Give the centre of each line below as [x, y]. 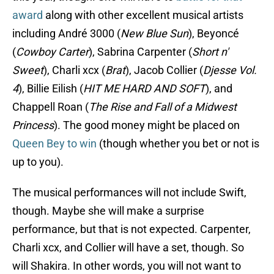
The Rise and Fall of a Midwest [163, 107]
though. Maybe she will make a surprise [108, 211]
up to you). [38, 162]
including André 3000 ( [66, 34]
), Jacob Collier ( [164, 70]
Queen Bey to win [54, 144]
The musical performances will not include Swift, [129, 193]
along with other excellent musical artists [143, 15]
